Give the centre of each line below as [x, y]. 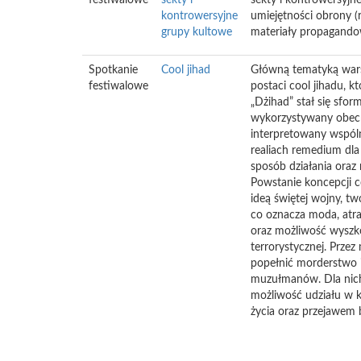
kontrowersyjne [199, 16]
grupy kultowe [197, 32]
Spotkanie [113, 70]
